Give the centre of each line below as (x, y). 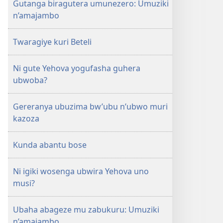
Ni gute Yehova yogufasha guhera (77, 68)
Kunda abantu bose (50, 145)
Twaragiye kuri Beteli (52, 42)
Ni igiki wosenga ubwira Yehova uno (81, 171)
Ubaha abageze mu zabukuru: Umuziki (86, 210)
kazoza (26, 118)
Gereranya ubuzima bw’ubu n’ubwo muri (90, 107)
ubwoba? (30, 80)
